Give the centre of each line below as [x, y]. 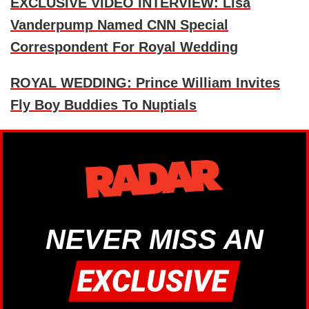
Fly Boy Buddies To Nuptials [103, 105]
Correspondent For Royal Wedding [124, 47]
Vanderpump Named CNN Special [119, 25]
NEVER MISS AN [154, 240]
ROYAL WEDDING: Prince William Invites [145, 83]
